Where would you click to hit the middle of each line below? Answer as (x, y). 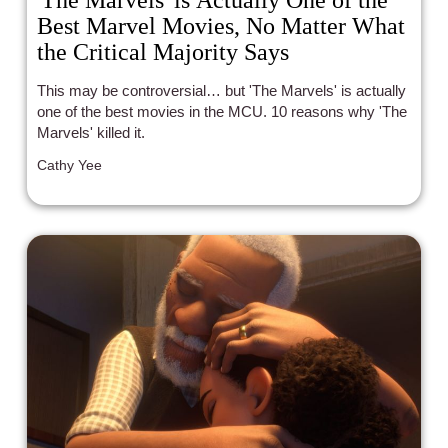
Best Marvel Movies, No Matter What (221, 25)
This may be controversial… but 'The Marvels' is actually (222, 90)
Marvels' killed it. (91, 132)
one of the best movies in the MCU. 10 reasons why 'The (222, 111)
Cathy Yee (70, 164)
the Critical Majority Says (163, 51)
